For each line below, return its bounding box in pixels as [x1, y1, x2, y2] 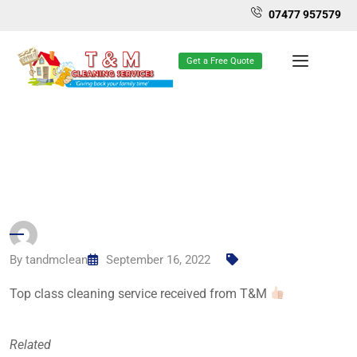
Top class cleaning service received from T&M [10, 285, 270, 301]
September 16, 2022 [106, 252, 210, 267]
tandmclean [25, 252, 88, 267]
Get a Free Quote [186, 56, 254, 66]
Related [10, 336, 51, 352]
